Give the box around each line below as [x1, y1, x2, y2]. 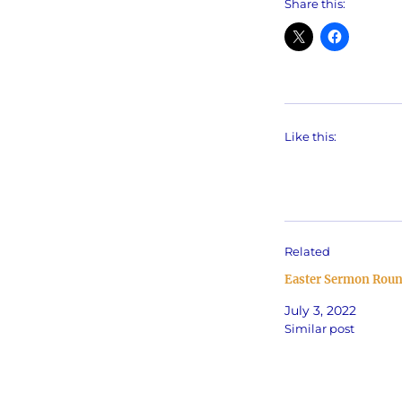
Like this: [284, 129, 336, 144]
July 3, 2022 [284, 302, 356, 319]
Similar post [284, 321, 354, 336]
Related [284, 244, 330, 259]
